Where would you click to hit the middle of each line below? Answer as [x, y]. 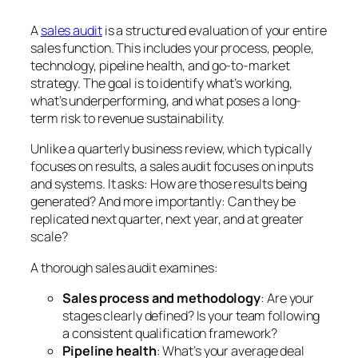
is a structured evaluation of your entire [214, 31]
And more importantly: [162, 202]
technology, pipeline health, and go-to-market [160, 66]
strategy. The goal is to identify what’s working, [162, 84]
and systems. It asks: [90, 184]
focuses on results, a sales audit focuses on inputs [172, 167]
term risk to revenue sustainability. [128, 119]
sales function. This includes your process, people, [172, 48]
